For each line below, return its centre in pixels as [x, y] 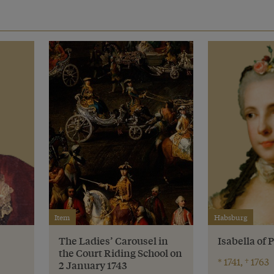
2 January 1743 [93, 265]
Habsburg [231, 217]
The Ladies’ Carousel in [113, 241]
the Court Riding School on [120, 253]
